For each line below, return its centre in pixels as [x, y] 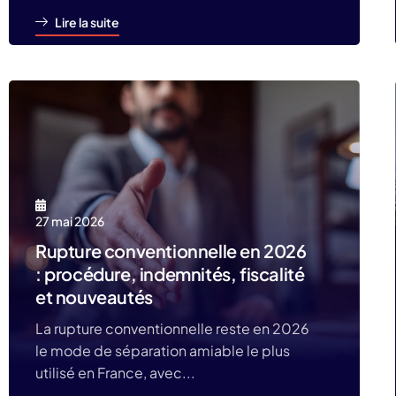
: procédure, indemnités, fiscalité [170, 274]
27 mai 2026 [70, 221]
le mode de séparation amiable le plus [163, 350]
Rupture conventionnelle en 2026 [171, 251]
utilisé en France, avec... [115, 373]
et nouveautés [94, 297]
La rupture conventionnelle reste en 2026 [172, 328]
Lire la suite [87, 22]
